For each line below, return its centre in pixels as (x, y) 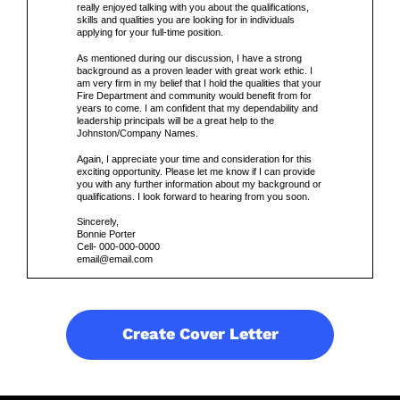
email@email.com (115, 259)
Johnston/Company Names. (137, 133)
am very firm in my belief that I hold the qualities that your (199, 83)
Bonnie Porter (106, 234)
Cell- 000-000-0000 (118, 247)
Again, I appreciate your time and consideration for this (194, 158)
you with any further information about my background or (199, 183)
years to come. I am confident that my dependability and (197, 108)
